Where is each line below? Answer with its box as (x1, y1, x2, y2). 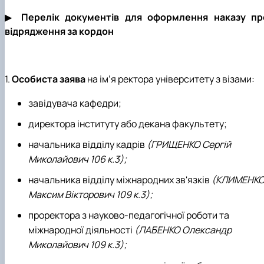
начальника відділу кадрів (28, 138, 147, 151)
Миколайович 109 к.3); (28, 238, 127, 252)
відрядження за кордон (5, 24, 114, 38)
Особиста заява (10, 72, 87, 85)
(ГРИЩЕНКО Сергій (147, 138, 231, 151)
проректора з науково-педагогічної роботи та (28, 209, 229, 222)
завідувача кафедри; (28, 96, 121, 110)
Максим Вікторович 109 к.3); (28, 188, 153, 202)
